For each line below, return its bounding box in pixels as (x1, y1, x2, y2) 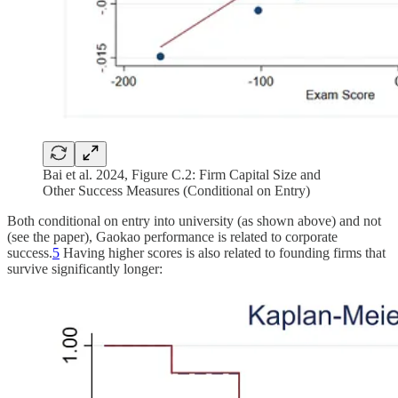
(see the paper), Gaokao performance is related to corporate (7, 228, 338, 244)
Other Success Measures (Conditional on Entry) (43, 182, 310, 198)
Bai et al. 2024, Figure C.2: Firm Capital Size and (43, 166, 321, 182)
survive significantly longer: (7, 260, 163, 276)
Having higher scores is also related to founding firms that (60, 244, 386, 260)
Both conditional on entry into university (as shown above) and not (7, 212, 381, 228)
